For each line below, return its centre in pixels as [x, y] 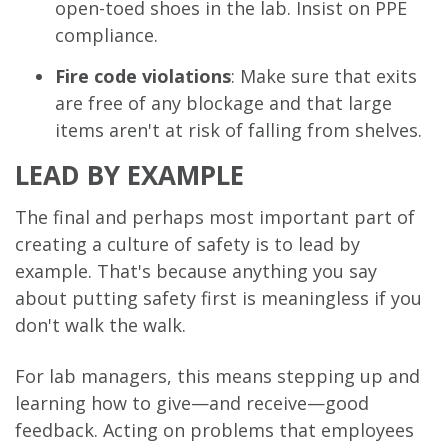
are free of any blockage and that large [223, 103]
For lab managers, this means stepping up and [217, 376]
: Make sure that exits [324, 76]
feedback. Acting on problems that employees [214, 430]
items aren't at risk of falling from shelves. [238, 130]
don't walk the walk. [100, 325]
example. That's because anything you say [196, 271]
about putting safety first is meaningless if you [218, 298]
